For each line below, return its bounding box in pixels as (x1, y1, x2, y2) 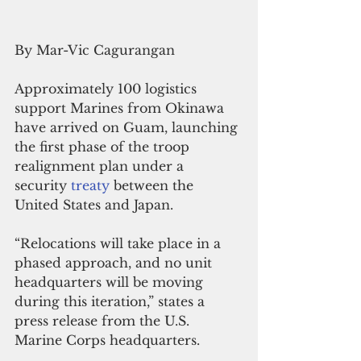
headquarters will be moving (15, 274, 207, 291)
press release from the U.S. (15, 313, 193, 330)
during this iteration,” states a (15, 293, 209, 310)
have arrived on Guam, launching (15, 119, 242, 136)
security (15, 177, 71, 194)
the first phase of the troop (15, 139, 193, 156)
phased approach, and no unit (15, 255, 216, 272)
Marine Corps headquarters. (15, 332, 200, 349)
